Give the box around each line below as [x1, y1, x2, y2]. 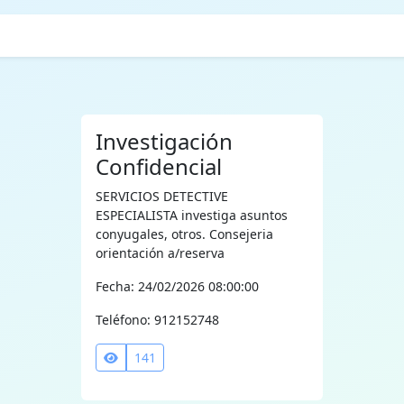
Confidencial [95, 151, 222, 181]
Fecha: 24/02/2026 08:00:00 [95, 278, 259, 295]
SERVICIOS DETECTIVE [95, 188, 228, 205]
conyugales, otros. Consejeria [95, 225, 273, 243]
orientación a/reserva [95, 244, 225, 262]
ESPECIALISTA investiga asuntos [95, 207, 288, 224]
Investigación [95, 126, 233, 156]
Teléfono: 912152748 [95, 311, 219, 328]
